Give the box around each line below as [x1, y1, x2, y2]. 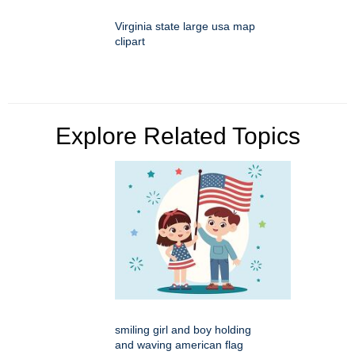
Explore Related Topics [55, 122, 300, 149]
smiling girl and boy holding [115, 323, 251, 336]
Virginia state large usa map [115, 19, 255, 32]
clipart [115, 34, 145, 48]
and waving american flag [115, 338, 243, 351]
